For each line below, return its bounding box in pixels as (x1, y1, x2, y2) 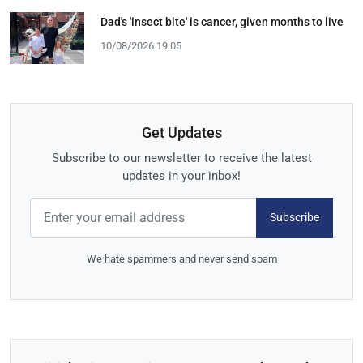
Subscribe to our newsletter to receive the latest (51, 150, 312, 165)
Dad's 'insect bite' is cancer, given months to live (100, 15, 344, 28)
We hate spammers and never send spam (86, 252, 277, 265)
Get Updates (141, 123, 222, 141)
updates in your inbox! (122, 168, 241, 183)
